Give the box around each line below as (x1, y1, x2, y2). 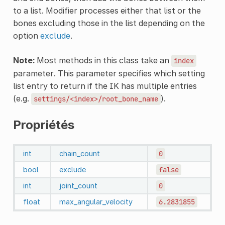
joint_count (59, 181, 97, 190)
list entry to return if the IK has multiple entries (13, 80, 197, 91)
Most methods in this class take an (34, 55, 171, 65)
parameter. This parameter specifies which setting (13, 68, 205, 78)
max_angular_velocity (59, 197, 133, 206)
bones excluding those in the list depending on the (13, 18, 205, 28)
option (13, 30, 40, 41)
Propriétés (13, 117, 74, 132)
